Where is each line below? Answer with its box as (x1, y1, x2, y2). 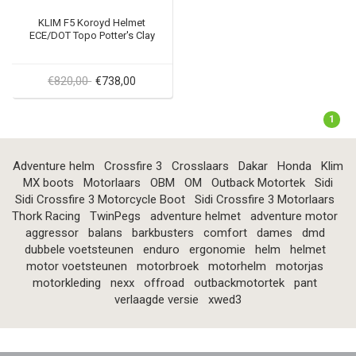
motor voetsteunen (26, 258, 127, 273)
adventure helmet (150, 208, 241, 223)
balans (87, 225, 122, 240)
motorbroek (137, 258, 199, 273)
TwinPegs (90, 208, 141, 223)
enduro (142, 242, 180, 257)
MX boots (23, 175, 74, 190)
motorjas (276, 258, 323, 273)
